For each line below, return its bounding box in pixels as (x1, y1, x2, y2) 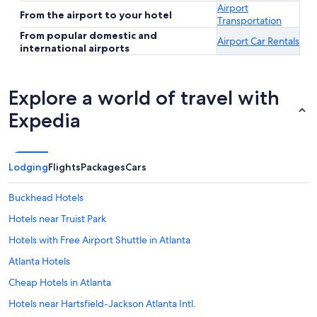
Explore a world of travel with (8, 86, 279, 110)
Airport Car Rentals (217, 35, 299, 48)
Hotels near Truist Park (8, 212, 106, 226)
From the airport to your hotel (20, 8, 172, 22)
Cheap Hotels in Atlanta (8, 276, 111, 289)
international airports (20, 42, 129, 55)
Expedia (8, 108, 81, 133)
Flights (48, 161, 81, 174)
